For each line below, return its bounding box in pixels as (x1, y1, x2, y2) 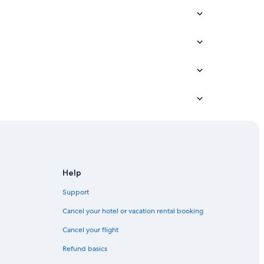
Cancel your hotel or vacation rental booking (62, 206, 203, 216)
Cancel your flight (62, 225, 118, 235)
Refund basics (62, 243, 107, 253)
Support (62, 187, 89, 197)
